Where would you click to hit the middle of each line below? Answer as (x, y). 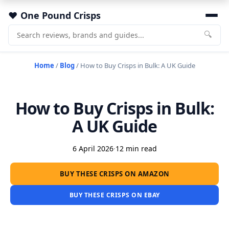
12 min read (136, 148)
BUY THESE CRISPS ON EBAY (114, 195)
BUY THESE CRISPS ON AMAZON (114, 174)
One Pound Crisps (61, 15)
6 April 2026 (93, 148)
